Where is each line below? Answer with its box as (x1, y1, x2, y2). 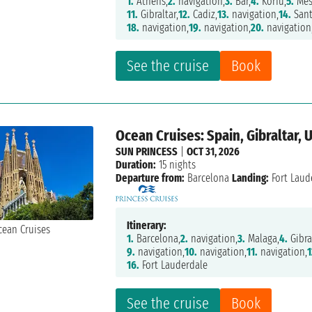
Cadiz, (190, 8, 218, 22)
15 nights (156, 158, 196, 172)
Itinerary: (127, 219, 167, 233)
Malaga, (245, 232, 280, 246)
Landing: (232, 171, 270, 185)
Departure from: (116, 171, 185, 185)
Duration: (116, 158, 157, 172)
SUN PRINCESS (116, 145, 178, 159)
